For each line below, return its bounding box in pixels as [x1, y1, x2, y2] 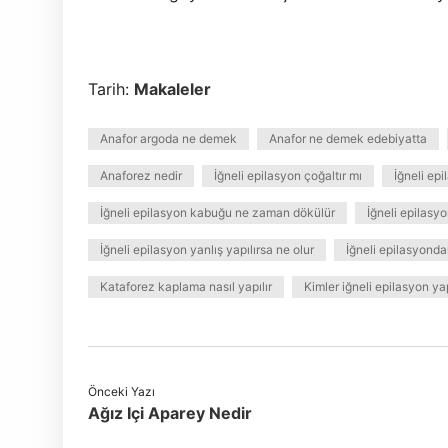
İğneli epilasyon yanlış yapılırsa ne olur [100, 242, 314, 257]
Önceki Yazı [88, 384, 155, 399]
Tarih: [88, 79, 134, 99]
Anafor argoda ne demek [100, 131, 237, 146]
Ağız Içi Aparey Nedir [88, 403, 252, 423]
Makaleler [134, 79, 211, 99]
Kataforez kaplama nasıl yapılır [100, 279, 272, 294]
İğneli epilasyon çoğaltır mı [214, 168, 362, 183]
